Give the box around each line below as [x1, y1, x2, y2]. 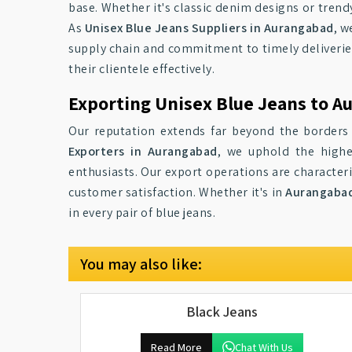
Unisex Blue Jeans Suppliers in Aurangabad [84, 20, 334, 36]
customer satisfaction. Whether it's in [68, 184, 286, 200]
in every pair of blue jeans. [68, 204, 215, 221]
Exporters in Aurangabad [68, 143, 218, 159]
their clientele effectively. [68, 60, 214, 77]
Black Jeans [185, 302, 258, 321]
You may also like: [80, 254, 202, 274]
